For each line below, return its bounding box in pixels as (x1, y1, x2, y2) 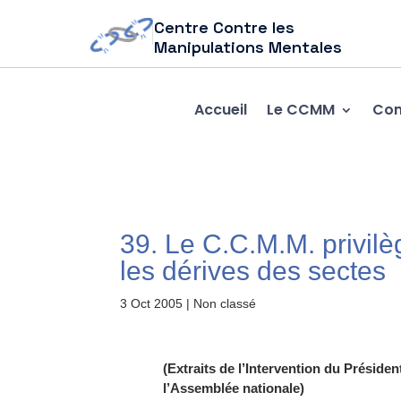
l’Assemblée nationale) (162, 381, 304, 396)
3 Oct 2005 (120, 296, 183, 311)
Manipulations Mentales (154, 37, 343, 57)
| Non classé (183, 296, 257, 311)
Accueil (193, 98, 247, 120)
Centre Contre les (154, 17, 295, 38)
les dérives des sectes (120, 256, 387, 286)
